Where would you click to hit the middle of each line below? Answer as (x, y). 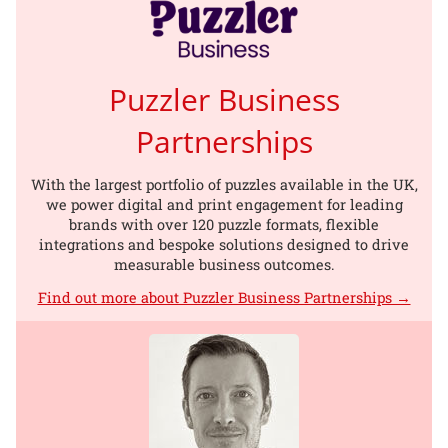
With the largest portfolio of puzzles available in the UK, (224, 185)
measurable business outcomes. (224, 265)
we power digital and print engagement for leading (224, 205)
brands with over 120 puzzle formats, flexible (224, 225)
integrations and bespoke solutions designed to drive (224, 245)
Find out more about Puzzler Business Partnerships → (224, 298)
